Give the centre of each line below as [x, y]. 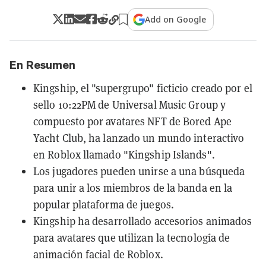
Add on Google [176, 19]
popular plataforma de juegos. [104, 204]
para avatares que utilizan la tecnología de [132, 237]
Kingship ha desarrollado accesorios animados [143, 221]
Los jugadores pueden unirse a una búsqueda [139, 171]
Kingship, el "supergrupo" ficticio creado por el [143, 88]
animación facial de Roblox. [98, 254]
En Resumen [42, 65]
